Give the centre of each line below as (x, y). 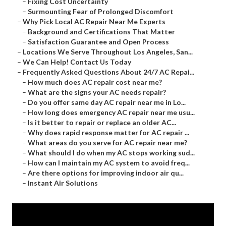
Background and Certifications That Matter (101, 32)
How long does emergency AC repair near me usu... (111, 112)
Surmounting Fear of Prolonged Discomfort (101, 12)
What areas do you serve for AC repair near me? (107, 143)
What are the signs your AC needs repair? (97, 92)
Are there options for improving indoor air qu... (106, 173)
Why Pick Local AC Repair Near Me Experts (94, 22)
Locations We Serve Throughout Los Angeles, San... (108, 52)
